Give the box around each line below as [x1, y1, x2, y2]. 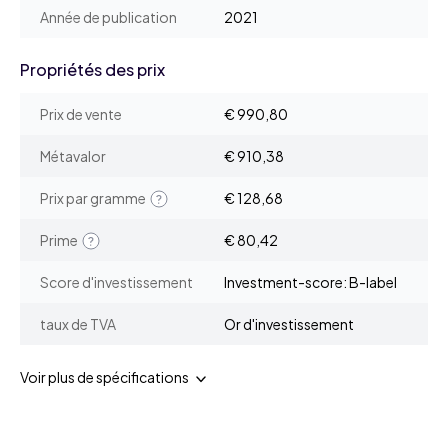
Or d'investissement [224, 315, 354, 334]
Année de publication [40, 8, 177, 27]
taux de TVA [40, 315, 116, 334]
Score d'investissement [40, 273, 193, 292]
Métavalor [40, 147, 106, 166]
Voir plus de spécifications [20, 368, 189, 387]
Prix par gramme [40, 189, 148, 208]
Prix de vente [40, 105, 122, 124]
